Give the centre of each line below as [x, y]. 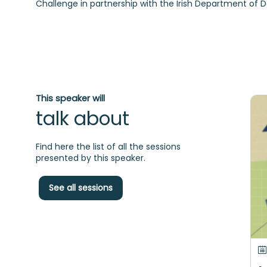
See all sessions [81, 188]
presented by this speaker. [91, 158]
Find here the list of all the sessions [108, 147]
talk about [83, 119]
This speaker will [70, 99]
